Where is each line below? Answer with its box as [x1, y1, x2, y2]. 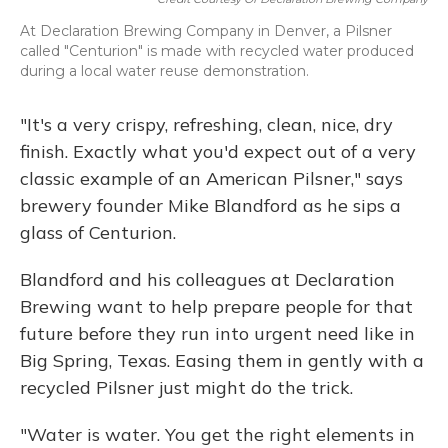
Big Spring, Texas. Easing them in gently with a [20, 349, 424, 373]
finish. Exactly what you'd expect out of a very [20, 140, 416, 164]
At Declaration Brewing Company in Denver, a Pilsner [20, 22, 392, 41]
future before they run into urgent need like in [20, 322, 415, 346]
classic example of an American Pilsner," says [20, 167, 403, 191]
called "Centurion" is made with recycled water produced [20, 42, 414, 61]
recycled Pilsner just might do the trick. [20, 376, 363, 400]
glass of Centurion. [20, 221, 176, 245]
